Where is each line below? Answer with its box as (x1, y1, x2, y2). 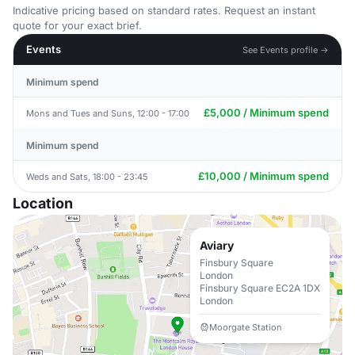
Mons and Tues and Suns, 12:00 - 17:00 (26, 107, 189, 119)
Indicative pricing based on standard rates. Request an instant (13, 4, 315, 17)
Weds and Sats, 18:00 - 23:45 (26, 170, 148, 182)
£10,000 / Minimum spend (198, 170, 329, 182)
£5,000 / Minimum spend (204, 106, 329, 119)
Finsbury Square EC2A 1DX (200, 282, 320, 294)
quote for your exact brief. (13, 19, 142, 32)
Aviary (200, 239, 234, 252)
